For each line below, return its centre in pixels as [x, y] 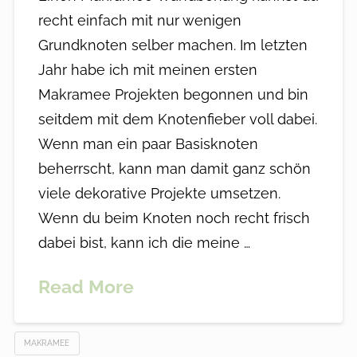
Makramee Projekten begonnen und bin [173, 95]
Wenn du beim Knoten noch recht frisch [174, 218]
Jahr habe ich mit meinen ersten [147, 70]
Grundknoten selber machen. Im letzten [173, 45]
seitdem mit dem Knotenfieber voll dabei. [177, 120]
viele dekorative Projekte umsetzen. [159, 194]
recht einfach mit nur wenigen [139, 21]
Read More [86, 287]
